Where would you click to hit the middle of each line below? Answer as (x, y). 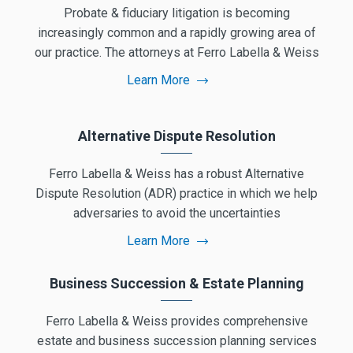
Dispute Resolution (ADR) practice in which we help (176, 194)
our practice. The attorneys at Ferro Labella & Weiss (176, 52)
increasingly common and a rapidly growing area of (176, 32)
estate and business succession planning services (176, 341)
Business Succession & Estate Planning (176, 284)
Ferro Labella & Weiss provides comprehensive (176, 321)
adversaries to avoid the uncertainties (176, 214)
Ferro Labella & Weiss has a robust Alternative (176, 174)
